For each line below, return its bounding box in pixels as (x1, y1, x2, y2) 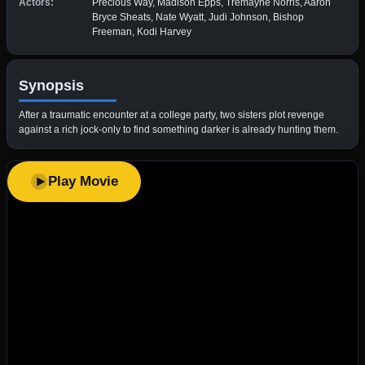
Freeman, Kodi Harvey (92, 25, 191, 37)
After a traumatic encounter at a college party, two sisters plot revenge (19, 108, 324, 121)
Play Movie (48, 173, 118, 189)
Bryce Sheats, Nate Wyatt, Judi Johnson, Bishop (92, 11, 304, 23)
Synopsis (19, 77, 84, 94)
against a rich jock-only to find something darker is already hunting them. (19, 123, 338, 135)
